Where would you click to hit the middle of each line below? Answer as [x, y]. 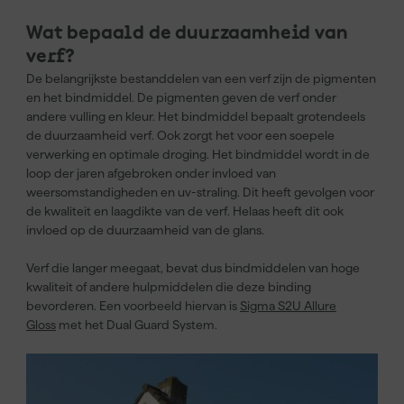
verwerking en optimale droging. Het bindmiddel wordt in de [198, 154]
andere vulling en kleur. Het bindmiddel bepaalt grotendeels [196, 116]
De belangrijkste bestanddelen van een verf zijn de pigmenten [201, 78]
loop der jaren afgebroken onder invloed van [151, 173]
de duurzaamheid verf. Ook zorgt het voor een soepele [180, 135]
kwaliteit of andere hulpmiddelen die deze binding [169, 287]
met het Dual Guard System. [137, 325]
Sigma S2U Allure [288, 306]
